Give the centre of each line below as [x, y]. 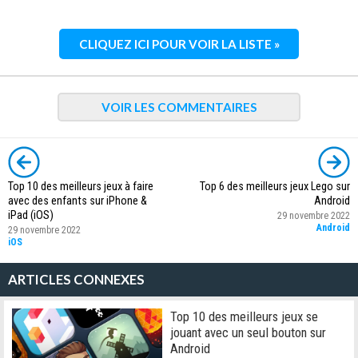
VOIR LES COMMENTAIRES [179, 107]
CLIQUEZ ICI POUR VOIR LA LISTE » [179, 44]
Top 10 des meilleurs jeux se [245, 317]
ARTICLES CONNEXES [76, 280]
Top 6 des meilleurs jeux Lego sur [275, 187]
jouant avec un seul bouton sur [249, 333]
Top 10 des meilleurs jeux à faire [81, 187]
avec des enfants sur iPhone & [78, 201]
